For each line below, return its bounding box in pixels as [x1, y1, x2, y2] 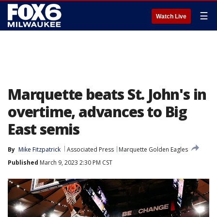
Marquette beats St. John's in [8, 84, 207, 104]
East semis [8, 119, 80, 139]
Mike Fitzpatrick [18, 145, 61, 154]
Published [8, 158, 38, 167]
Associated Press [67, 145, 114, 154]
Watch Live [156, 13, 186, 20]
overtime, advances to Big [8, 102, 187, 122]
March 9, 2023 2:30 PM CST [38, 158, 112, 167]
